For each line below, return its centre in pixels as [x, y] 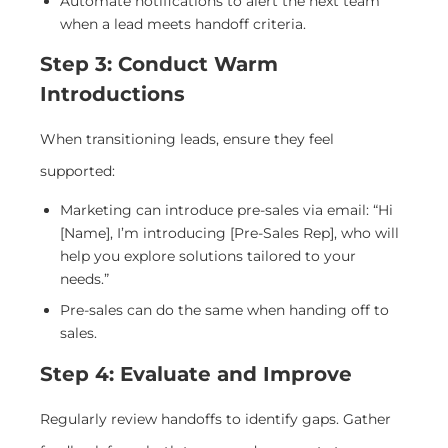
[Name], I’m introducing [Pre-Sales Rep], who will [229, 233]
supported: [77, 171]
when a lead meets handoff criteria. [183, 24]
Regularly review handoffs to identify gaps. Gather [215, 418]
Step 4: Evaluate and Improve [196, 373]
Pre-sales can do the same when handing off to [224, 310]
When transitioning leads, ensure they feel [187, 139]
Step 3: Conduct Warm [159, 64]
